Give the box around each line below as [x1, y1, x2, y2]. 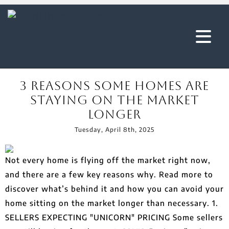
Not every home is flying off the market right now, [5, 155, 211, 165]
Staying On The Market [30, 93, 199, 107]
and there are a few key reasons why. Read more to [5, 170, 213, 179]
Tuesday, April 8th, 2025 [75, 126, 154, 133]
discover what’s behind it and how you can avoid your [5, 184, 224, 193]
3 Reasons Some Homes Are [20, 79, 209, 93]
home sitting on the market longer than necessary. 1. [5, 198, 218, 208]
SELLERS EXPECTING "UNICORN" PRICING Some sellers [5, 213, 223, 222]
